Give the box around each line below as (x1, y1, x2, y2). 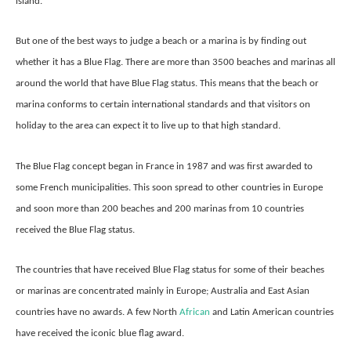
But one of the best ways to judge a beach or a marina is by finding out (16, 36, 306, 47)
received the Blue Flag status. (16, 224, 135, 235)
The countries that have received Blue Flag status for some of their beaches (16, 265, 324, 276)
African (179, 307, 212, 318)
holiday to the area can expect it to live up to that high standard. (16, 121, 280, 132)
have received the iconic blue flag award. (16, 328, 184, 339)
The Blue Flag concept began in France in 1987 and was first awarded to (16, 161, 313, 172)
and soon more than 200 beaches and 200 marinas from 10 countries (16, 203, 304, 214)
